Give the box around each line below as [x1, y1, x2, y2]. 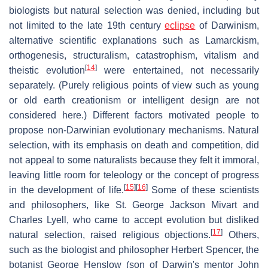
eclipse [165, 20, 196, 31]
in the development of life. [9, 184, 124, 195]
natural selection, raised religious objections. [9, 229, 211, 240]
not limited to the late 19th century [9, 20, 165, 31]
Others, [223, 229, 260, 240]
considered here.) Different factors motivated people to [9, 109, 259, 120]
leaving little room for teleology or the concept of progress [9, 169, 259, 180]
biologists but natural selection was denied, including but [9, 5, 259, 16]
